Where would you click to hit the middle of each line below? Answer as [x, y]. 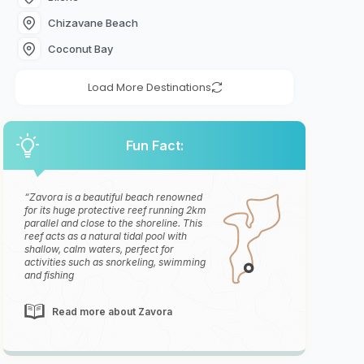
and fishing [50, 275]
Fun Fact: [154, 146]
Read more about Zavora [113, 312]
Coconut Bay [80, 48]
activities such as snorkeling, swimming [115, 262]
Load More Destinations [149, 88]
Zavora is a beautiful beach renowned [116, 197]
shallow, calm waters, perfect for [100, 249]
